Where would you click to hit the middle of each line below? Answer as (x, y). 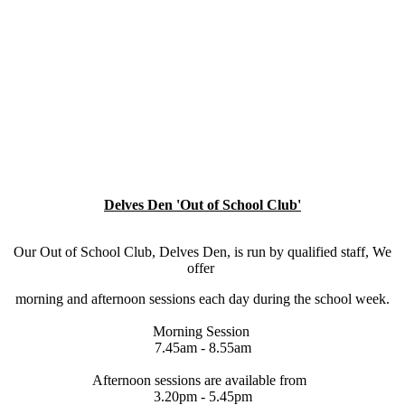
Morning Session (202, 331)
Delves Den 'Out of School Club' (202, 204)
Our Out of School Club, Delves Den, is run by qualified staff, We (202, 251)
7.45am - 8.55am (202, 347)
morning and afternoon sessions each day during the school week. (202, 298)
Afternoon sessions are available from (202, 380)
